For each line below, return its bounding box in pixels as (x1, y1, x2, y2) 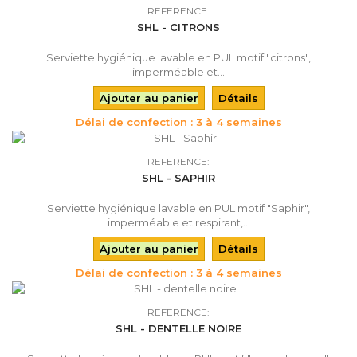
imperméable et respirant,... (107, 215, 250, 229)
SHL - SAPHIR (142, 171, 215, 184)
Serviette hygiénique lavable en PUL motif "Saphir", (47, 201, 310, 214)
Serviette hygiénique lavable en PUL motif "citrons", (46, 50, 311, 64)
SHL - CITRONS (137, 20, 220, 33)
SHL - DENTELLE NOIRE (116, 321, 241, 335)
